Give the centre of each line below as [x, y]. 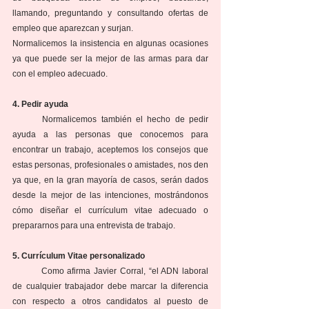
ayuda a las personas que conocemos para [110, 135]
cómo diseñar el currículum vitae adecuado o [110, 211]
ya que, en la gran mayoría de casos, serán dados [110, 180]
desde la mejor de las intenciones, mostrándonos [110, 196]
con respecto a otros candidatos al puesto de [110, 302]
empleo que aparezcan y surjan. [73, 29]
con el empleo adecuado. [60, 74]
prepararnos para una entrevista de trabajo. [94, 226]
